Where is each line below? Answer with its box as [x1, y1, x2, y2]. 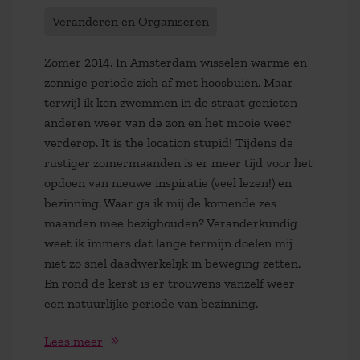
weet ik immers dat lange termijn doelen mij [44, 235, 292, 252]
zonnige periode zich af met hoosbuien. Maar [44, 75, 293, 91]
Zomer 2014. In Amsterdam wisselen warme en [44, 55, 307, 71]
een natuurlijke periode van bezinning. [44, 296, 258, 312]
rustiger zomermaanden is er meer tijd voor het [44, 155, 313, 171]
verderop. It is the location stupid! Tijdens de [44, 135, 293, 151]
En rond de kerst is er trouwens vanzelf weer [44, 276, 295, 292]
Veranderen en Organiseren [52, 14, 209, 30]
